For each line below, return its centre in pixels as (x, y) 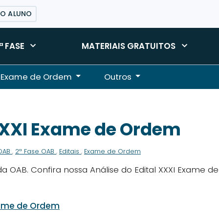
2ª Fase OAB (36, 151)
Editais (70, 151)
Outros (118, 77)
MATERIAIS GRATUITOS (129, 46)
